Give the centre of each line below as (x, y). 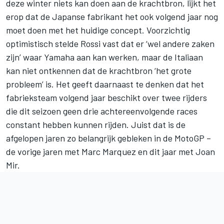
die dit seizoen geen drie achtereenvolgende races (102, 111)
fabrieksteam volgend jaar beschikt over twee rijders (106, 97)
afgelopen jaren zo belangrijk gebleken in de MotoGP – (108, 138)
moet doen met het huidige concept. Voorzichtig (98, 30)
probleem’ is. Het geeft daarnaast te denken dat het (105, 84)
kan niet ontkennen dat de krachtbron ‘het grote (99, 70)
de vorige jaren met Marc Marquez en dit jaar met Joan (110, 151)
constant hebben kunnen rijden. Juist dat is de (96, 124)
